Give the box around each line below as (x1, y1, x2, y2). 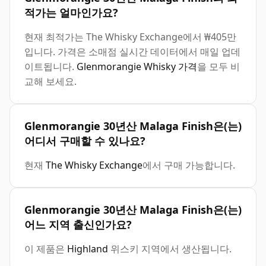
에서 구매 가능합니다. (142, 159, 235, 172)
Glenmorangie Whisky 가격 (77, 60, 197, 74)
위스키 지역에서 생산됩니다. (108, 242, 232, 256)
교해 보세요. (24, 75, 77, 88)
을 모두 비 (197, 60, 240, 74)
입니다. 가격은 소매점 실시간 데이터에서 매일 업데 (24, 45, 240, 59)
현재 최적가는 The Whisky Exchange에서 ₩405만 (24, 30, 236, 44)
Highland (67, 242, 108, 256)
